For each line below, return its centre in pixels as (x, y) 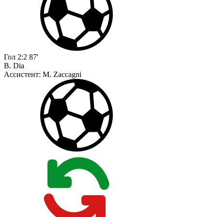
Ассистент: (23, 75)
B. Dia (14, 66)
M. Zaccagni (62, 75)
